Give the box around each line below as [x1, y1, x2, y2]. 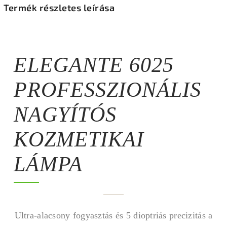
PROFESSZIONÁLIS [14, 78, 201, 101]
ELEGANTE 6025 [14, 53, 174, 77]
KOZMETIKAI [14, 127, 144, 151]
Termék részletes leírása [4, 2, 115, 13]
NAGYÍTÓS [14, 102, 117, 126]
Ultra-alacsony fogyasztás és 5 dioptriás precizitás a [14, 210, 213, 220]
